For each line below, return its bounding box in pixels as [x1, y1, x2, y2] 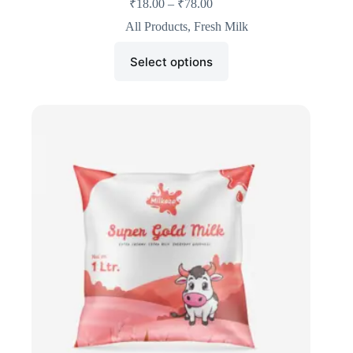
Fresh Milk [194, 20, 249, 34]
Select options [129, 54, 213, 69]
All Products [125, 20, 188, 34]
